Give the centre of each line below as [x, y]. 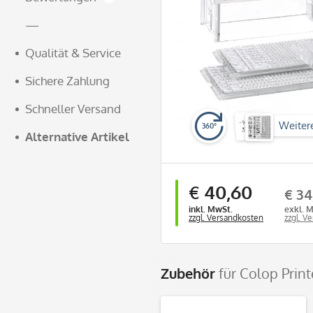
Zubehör [190, 273]
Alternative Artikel [77, 137]
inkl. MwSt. [211, 209]
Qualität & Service [73, 53]
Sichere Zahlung [67, 81]
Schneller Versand [73, 109]
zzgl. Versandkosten [226, 218]
